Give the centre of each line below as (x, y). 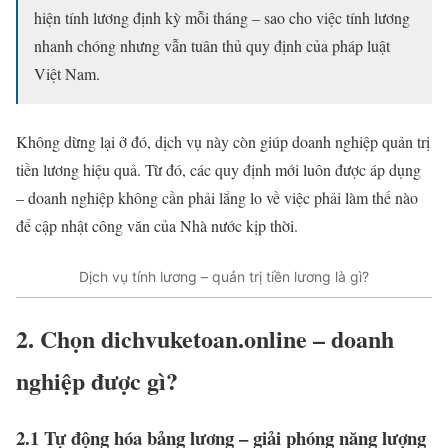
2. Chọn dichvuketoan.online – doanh (205, 338)
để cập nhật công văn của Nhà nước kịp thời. (157, 226)
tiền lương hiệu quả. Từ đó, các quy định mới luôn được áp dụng (218, 170)
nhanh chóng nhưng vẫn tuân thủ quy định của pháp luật (212, 46)
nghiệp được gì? (97, 380)
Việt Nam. (67, 74)
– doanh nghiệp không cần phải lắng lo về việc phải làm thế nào (217, 198)
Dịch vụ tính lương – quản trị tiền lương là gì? (224, 276)
